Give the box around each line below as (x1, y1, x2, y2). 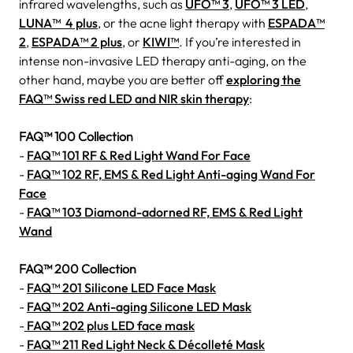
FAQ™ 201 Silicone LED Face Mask (27, 279, 216, 295)
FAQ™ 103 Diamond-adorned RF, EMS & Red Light (27, 203, 303, 220)
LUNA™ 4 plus (19, 14, 98, 31)
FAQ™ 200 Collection (19, 260, 136, 277)
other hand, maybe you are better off (19, 71, 226, 87)
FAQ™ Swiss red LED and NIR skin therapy (19, 90, 249, 106)
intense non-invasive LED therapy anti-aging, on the (19, 52, 307, 69)
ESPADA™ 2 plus (32, 33, 122, 50)
